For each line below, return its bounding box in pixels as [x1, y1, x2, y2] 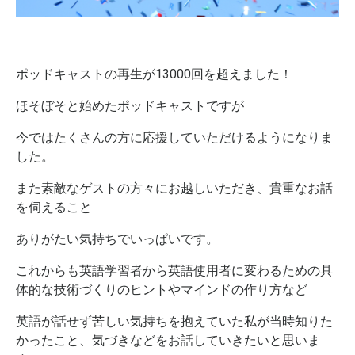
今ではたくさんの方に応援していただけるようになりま [16, 129, 333, 145]
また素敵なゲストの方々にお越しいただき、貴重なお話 [16, 180, 333, 196]
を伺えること [16, 199, 92, 215]
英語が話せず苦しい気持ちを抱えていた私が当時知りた [16, 313, 333, 329]
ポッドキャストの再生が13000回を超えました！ [16, 66, 292, 82]
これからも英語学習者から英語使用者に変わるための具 [16, 262, 333, 278]
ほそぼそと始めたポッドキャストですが [16, 97, 244, 113]
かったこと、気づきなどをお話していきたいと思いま [16, 332, 320, 348]
